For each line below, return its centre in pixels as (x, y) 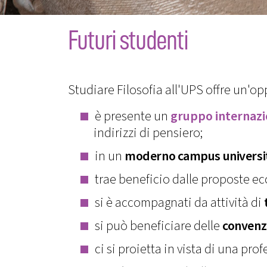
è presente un (133, 116)
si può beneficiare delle (159, 226)
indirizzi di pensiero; (148, 133)
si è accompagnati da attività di (180, 202)
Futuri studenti (128, 40)
